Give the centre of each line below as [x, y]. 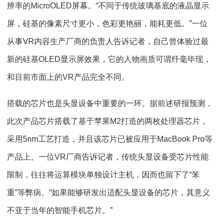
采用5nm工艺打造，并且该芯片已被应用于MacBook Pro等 [110, 139]
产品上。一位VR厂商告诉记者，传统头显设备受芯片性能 [108, 157]
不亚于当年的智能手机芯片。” [60, 210]
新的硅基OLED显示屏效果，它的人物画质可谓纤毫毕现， [109, 59]
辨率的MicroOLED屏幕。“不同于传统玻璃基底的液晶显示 [108, 6]
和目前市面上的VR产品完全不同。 [68, 77]
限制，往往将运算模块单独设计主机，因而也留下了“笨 [103, 175]
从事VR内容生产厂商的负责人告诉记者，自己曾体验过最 [108, 41]
